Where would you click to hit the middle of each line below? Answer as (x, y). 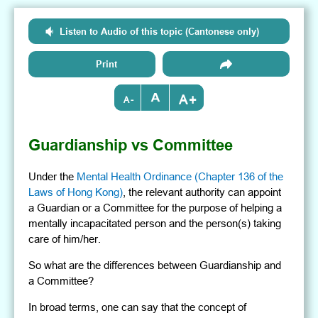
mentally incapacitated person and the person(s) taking (155, 224)
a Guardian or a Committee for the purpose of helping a (155, 208)
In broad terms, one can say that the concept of (138, 307)
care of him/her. (65, 239)
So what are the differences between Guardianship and (155, 265)
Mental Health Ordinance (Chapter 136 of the (180, 177)
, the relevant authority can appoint (202, 192)
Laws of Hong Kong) (76, 192)
